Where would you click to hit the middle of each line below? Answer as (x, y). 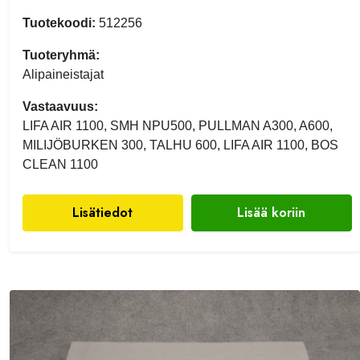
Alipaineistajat (63, 74)
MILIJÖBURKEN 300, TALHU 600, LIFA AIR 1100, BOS (180, 145)
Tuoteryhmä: (61, 55)
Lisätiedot (103, 212)
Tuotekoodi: (59, 22)
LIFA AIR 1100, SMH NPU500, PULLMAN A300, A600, (178, 125)
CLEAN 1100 (60, 164)
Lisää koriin (272, 212)
